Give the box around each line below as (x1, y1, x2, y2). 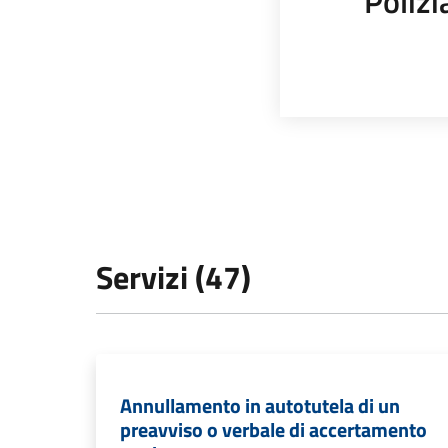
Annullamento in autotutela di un (120, 390, 400, 421)
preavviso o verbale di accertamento (120, 414, 427, 445)
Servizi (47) (96, 253, 251, 301)
